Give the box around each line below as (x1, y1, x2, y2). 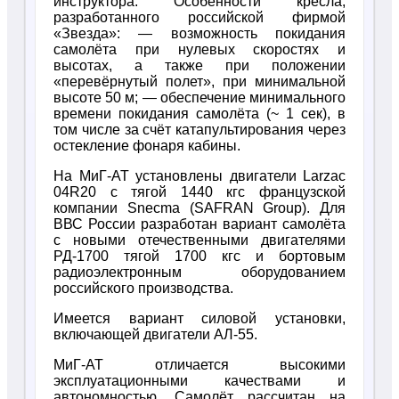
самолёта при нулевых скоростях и (53, 42, 346, 57)
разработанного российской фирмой (53, 10, 346, 25)
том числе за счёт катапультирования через (53, 122, 346, 137)
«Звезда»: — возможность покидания (53, 26, 346, 41)
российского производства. (53, 281, 233, 296)
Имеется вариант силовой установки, (53, 311, 346, 326)
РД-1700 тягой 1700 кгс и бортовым (53, 248, 346, 264)
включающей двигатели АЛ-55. (53, 327, 257, 342)
